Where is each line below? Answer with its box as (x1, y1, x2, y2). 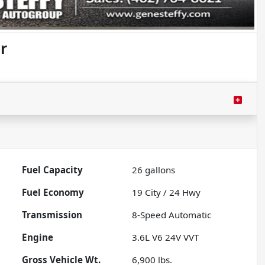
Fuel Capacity (22, 164, 83, 176)
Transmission (22, 209, 83, 221)
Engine (22, 231, 54, 244)
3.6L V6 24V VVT (132, 231, 199, 244)
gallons (143, 164, 176, 176)
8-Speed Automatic (132, 209, 212, 221)
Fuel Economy (22, 186, 85, 199)
